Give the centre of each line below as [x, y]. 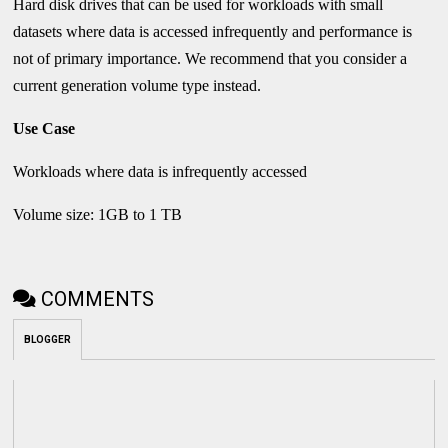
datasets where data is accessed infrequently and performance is [213, 31]
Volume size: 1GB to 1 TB [98, 214]
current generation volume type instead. [137, 85]
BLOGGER [48, 339]
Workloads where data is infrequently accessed [160, 171]
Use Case [44, 128]
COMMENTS [98, 298]
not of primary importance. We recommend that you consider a [210, 58]
